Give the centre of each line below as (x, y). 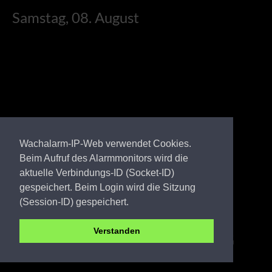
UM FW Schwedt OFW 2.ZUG (143, 240)
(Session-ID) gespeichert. (74, 202)
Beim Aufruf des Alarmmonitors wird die (104, 158)
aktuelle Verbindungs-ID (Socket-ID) (97, 172)
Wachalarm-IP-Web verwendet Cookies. (105, 143)
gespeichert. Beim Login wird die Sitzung (107, 187)
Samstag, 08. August (76, 17)
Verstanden (117, 231)
